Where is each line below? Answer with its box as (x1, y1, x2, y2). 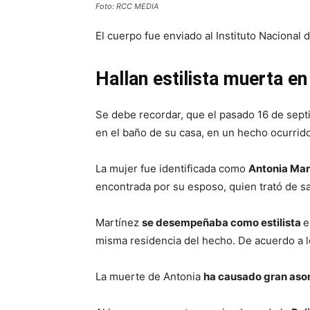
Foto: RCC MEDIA (95, 1, 158, 11)
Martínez (95, 216, 142, 229)
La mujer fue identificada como (95, 162, 248, 175)
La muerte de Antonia (95, 270, 203, 283)
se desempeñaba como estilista (142, 216, 303, 229)
